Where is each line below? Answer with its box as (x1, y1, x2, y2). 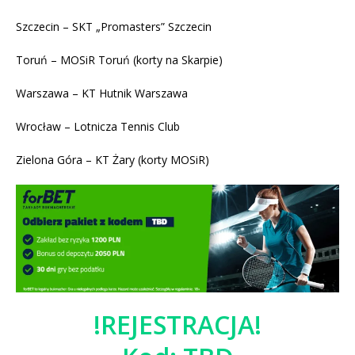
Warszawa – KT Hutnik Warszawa (16, 86, 188, 101)
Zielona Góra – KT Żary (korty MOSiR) (16, 152, 209, 168)
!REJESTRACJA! (94, 307, 261, 342)
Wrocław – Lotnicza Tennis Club (16, 119, 180, 135)
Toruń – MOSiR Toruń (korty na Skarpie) (16, 52, 223, 68)
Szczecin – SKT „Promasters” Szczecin (16, 19, 212, 35)
